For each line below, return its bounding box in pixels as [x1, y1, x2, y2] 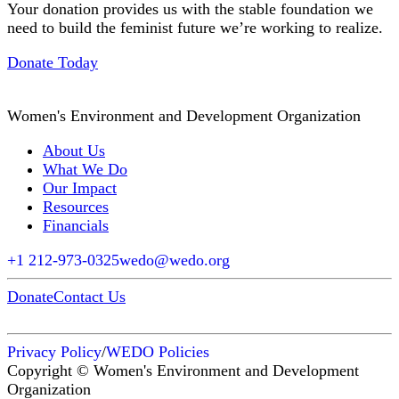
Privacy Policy [7, 342, 102, 361]
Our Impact [43, 178, 117, 197]
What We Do [43, 159, 127, 178]
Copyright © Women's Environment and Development [7, 361, 359, 379]
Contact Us [53, 287, 126, 305]
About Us [43, 141, 105, 159]
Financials [43, 216, 109, 234]
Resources [43, 197, 109, 216]
